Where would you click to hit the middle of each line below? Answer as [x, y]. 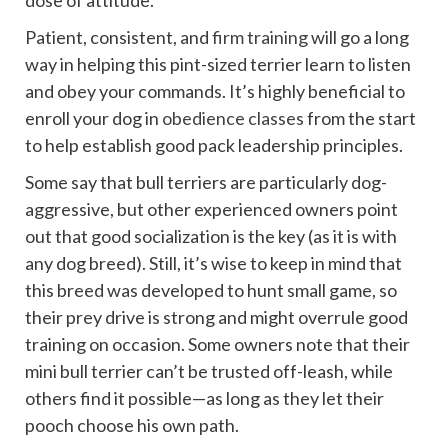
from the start [360, 118]
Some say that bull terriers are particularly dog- [206, 182]
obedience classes [233, 118]
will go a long [358, 37]
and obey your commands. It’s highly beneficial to [215, 91]
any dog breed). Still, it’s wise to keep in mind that [213, 263]
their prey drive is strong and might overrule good [216, 317]
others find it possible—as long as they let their [204, 398]
